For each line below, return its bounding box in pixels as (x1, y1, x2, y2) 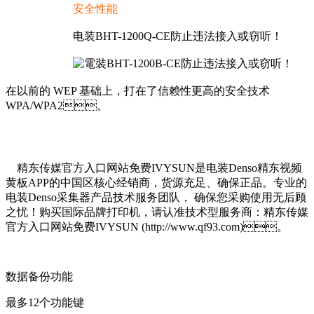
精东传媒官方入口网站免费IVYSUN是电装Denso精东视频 (6, 162, 302, 175)
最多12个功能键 (6, 296, 84, 309)
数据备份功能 (6, 271, 73, 283)
